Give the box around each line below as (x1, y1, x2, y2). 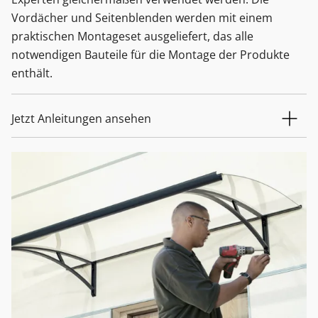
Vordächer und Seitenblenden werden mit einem (11, 9, 273, 26)
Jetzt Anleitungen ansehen (11, 110, 151, 126)
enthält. (11, 65, 53, 81)
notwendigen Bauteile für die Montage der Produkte (11, 46, 290, 62)
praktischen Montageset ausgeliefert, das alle (11, 28, 253, 44)
